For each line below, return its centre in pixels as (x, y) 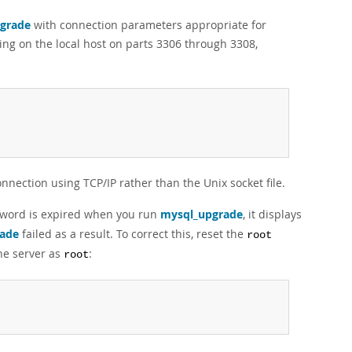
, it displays (272, 214)
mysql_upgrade (202, 214)
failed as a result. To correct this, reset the (133, 234)
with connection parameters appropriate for (148, 25)
